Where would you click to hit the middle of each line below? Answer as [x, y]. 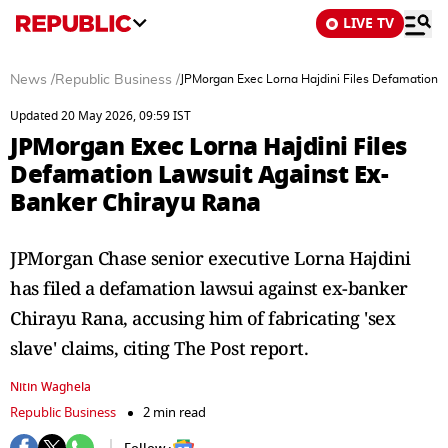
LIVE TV [368, 23]
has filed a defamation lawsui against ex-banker [209, 288]
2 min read [174, 412]
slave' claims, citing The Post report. [159, 348]
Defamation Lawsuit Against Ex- [199, 174]
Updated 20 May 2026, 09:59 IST [100, 116]
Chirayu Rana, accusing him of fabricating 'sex [202, 318]
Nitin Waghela [50, 387]
